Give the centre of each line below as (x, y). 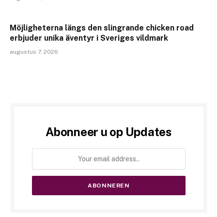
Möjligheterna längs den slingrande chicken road (102, 28)
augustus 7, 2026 (34, 52)
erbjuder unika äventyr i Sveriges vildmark (89, 38)
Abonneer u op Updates (109, 132)
